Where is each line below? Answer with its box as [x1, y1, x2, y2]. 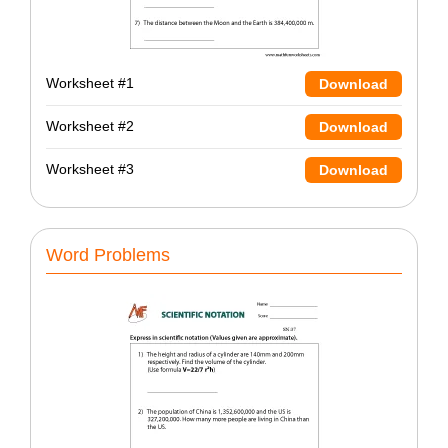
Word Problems [46, 244, 170, 265]
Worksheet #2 [46, 118, 134, 135]
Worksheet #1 [46, 75, 134, 92]
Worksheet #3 [46, 161, 134, 178]
